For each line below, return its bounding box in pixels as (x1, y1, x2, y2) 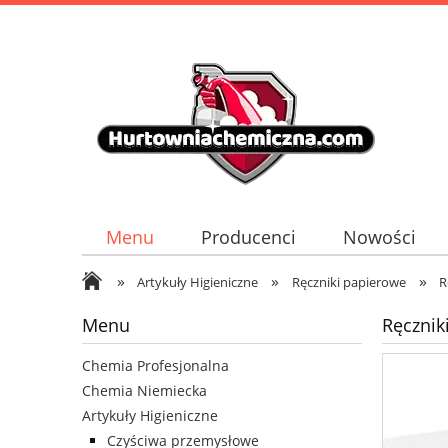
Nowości (343, 225, 417, 250)
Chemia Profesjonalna (82, 356, 229, 376)
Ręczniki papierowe (291, 273, 406, 291)
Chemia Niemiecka (82, 381, 207, 401)
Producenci (200, 225, 296, 250)
